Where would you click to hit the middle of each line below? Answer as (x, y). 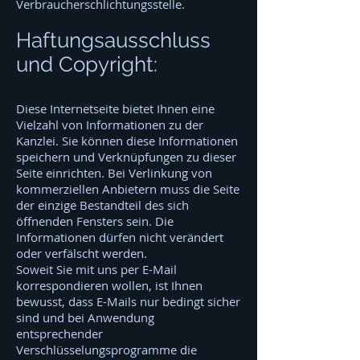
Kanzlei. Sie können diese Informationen (127, 141)
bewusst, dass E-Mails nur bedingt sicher (128, 301)
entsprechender (59, 333)
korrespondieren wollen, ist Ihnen (109, 285)
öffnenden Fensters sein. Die (95, 221)
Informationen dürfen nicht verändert (120, 237)
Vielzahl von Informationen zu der (110, 125)
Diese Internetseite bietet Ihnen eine (115, 108)
